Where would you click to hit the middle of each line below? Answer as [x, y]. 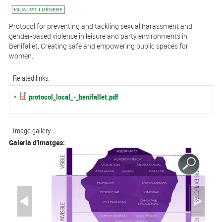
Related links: [32, 78]
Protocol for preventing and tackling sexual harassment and [100, 26]
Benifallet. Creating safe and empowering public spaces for [98, 46]
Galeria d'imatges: [37, 143]
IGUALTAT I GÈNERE [38, 10]
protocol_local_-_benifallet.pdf [73, 97]
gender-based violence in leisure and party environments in [98, 36]
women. [21, 56]
